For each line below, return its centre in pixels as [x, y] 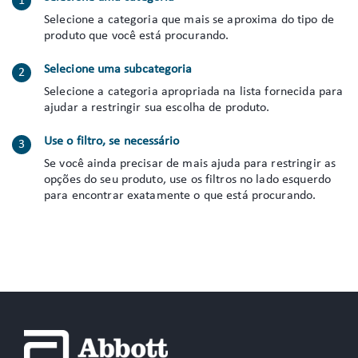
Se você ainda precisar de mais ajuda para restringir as [190, 164]
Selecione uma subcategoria [118, 70]
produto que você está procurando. [138, 36]
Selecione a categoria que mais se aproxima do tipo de [189, 20]
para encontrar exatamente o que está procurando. [180, 196]
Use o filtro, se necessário [112, 141]
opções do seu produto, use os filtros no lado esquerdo [188, 180]
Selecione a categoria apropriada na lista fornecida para [194, 92]
